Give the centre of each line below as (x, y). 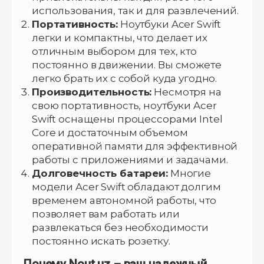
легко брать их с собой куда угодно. (125, 78)
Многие (189, 173)
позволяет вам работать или (106, 214)
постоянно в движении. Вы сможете (127, 65)
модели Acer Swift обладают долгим (126, 187)
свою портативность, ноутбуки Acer (124, 105)
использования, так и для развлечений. (135, 10)
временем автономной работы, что (124, 200)
